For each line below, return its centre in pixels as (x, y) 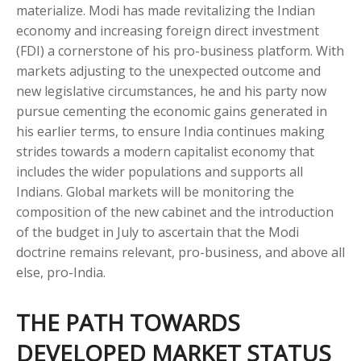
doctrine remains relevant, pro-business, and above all (180, 252)
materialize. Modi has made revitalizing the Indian (166, 10)
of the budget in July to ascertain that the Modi (158, 232)
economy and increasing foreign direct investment (168, 31)
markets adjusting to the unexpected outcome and (168, 71)
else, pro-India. (61, 272)
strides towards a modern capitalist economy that (165, 151)
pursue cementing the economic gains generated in (172, 111)
